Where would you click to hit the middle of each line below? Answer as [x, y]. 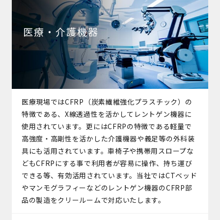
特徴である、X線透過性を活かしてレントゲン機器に [107, 114]
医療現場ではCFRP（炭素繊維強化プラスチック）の [107, 101]
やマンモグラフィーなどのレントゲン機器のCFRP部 [107, 187]
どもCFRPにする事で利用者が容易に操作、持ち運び [107, 163]
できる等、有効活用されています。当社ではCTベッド [109, 175]
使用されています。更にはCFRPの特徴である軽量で [107, 126]
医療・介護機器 [61, 32]
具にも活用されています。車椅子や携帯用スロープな [108, 151]
